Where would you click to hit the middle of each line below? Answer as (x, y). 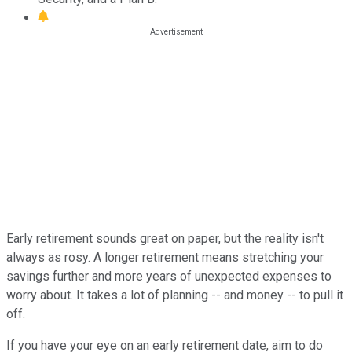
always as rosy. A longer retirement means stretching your (165, 257)
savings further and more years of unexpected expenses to (169, 276)
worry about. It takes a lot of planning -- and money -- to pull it (175, 295)
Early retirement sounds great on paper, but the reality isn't (165, 238)
